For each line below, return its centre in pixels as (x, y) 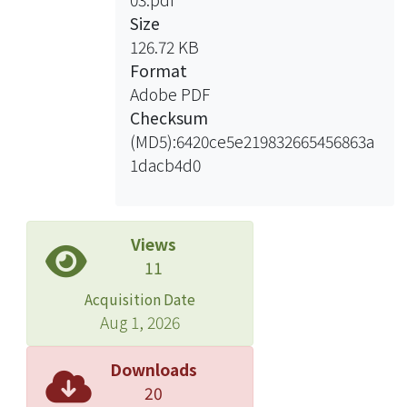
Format (158, 70)
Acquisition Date (140, 298)
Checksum (169, 117)
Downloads (154, 369)
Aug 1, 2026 (140, 322)
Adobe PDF (169, 94)
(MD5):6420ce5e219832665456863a (252, 141)
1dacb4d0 (165, 164)
